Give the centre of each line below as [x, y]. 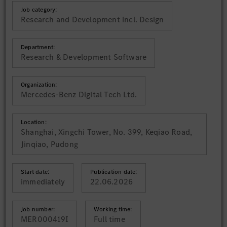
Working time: [113, 209]
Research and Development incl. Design [92, 20]
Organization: [39, 85]
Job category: [39, 10]
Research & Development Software [84, 57]
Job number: [38, 209]
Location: [34, 122]
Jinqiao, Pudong [49, 144]
